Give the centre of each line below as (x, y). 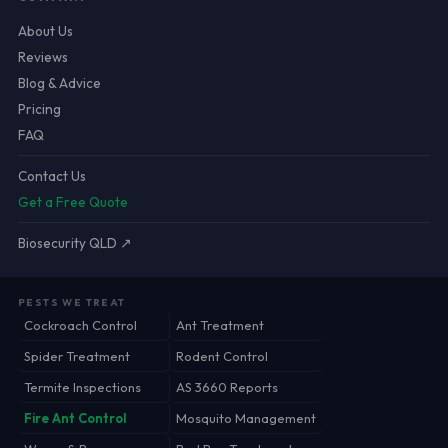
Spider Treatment (76, 356)
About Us (45, 31)
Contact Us (51, 176)
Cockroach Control (80, 325)
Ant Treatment (219, 325)
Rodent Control (221, 356)
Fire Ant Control (75, 418)
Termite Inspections (82, 387)
